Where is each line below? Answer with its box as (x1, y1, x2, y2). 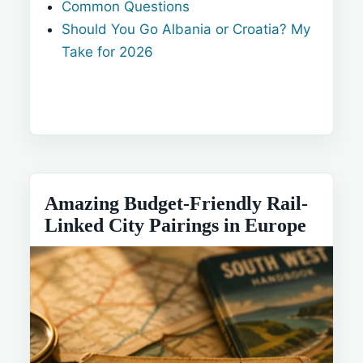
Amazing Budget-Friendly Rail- (45, 192, 308, 214)
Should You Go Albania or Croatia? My (62, 21, 311, 38)
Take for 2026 (62, 44, 154, 61)
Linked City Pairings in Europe (45, 214, 306, 236)
